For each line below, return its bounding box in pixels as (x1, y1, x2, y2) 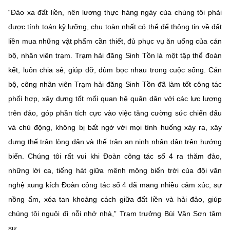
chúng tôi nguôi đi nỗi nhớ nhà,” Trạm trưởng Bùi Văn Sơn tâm (8, 209, 222, 218)
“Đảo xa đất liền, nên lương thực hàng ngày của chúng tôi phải (8, 8, 222, 16)
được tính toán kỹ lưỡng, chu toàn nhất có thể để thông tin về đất (8, 22, 222, 31)
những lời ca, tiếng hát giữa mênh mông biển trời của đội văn (8, 166, 222, 175)
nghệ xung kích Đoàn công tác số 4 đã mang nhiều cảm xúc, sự (8, 180, 222, 189)
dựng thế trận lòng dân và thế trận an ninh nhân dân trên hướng (8, 137, 222, 146)
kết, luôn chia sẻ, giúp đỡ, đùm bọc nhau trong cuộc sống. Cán (8, 65, 222, 74)
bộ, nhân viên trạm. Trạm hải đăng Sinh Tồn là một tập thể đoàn (8, 51, 222, 60)
